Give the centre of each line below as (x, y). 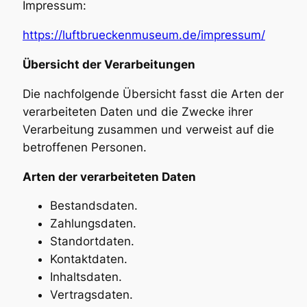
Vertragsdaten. (91, 295)
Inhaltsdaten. (86, 277)
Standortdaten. (92, 242)
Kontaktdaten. (88, 259)
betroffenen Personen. (84, 147)
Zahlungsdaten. (93, 224)
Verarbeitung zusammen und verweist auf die (148, 129)
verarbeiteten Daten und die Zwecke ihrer (137, 111)
